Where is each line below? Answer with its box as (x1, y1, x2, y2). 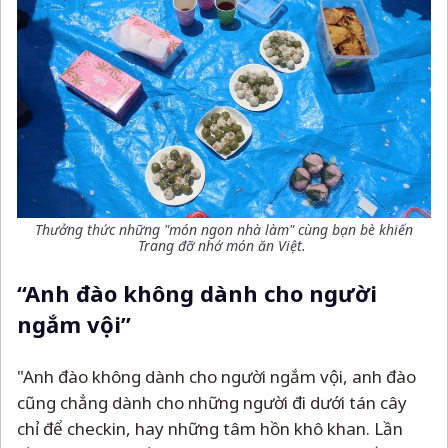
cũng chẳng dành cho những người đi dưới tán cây (17, 390, 407, 414)
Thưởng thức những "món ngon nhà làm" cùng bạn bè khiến (35, 219, 413, 239)
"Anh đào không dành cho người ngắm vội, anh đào (17, 364, 416, 388)
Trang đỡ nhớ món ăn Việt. (138, 235, 310, 255)
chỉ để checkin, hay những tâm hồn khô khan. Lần (17, 416, 403, 440)
